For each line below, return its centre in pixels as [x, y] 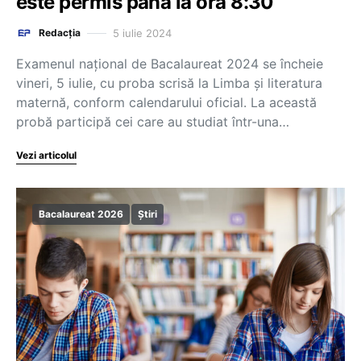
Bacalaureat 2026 [81, 214]
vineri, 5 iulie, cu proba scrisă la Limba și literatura [169, 83]
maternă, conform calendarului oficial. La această [166, 102]
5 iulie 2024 [142, 33]
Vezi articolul [46, 155]
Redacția [60, 33]
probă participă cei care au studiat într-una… [153, 122]
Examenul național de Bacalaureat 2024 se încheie [170, 64]
